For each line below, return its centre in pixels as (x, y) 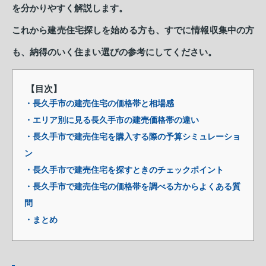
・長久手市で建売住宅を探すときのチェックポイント (124, 170)
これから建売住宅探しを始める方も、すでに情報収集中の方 (133, 30)
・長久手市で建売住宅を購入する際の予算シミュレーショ (132, 137)
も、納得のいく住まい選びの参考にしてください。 (114, 52)
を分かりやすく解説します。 (70, 8)
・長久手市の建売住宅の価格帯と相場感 (99, 103)
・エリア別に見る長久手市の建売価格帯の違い (112, 120)
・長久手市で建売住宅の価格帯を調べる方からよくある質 (132, 186)
